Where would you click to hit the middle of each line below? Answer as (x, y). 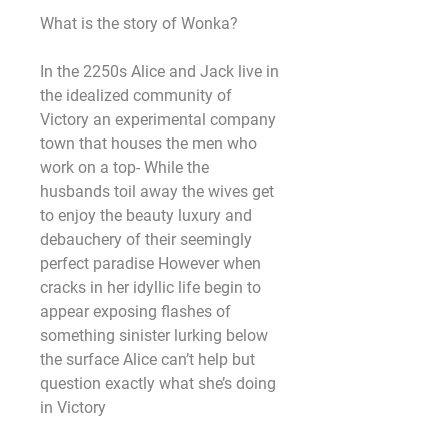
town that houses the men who (148, 143)
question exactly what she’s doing (158, 383)
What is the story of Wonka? (139, 23)
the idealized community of (136, 95)
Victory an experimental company (158, 119)
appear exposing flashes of (135, 311)
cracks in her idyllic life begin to (150, 287)
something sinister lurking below (154, 335)
